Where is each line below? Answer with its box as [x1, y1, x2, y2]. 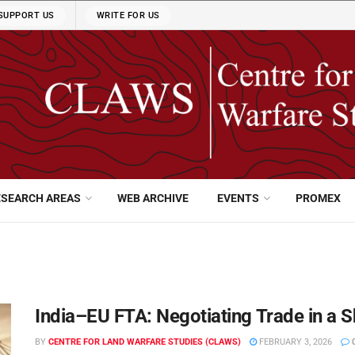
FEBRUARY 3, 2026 [256, 337, 332, 347]
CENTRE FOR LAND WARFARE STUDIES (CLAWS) [48, 337, 241, 347]
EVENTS [216, 192, 259, 204]
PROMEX [295, 192, 341, 204]
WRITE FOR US [96, 10, 160, 21]
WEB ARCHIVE [117, 192, 189, 204]
